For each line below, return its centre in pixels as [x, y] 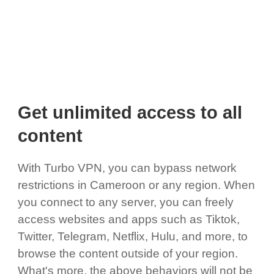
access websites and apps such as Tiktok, [128, 219]
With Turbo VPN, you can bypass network [127, 168]
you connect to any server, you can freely [125, 202]
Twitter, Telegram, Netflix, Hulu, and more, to [132, 236]
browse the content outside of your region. [128, 253]
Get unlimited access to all [130, 113]
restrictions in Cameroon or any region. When [136, 185]
